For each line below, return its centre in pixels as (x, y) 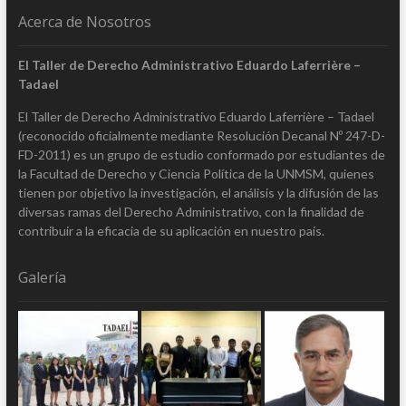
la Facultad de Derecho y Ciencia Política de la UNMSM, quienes (196, 174)
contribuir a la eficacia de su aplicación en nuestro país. (171, 231)
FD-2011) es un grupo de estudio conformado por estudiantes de (201, 155)
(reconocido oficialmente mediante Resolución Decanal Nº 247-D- (201, 136)
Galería (42, 278)
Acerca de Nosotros (84, 22)
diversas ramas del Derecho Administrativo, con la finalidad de (191, 212)
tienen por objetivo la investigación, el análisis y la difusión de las (198, 193)
